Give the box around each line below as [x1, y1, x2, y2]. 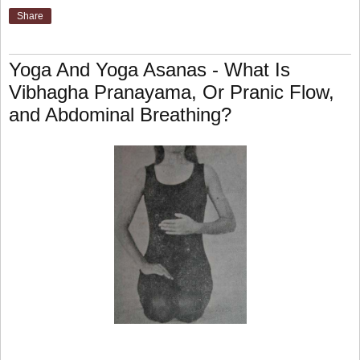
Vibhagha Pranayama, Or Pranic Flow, [9, 80, 334, 103]
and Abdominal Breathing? [9, 103, 231, 125]
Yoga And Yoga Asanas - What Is [9, 58, 290, 80]
